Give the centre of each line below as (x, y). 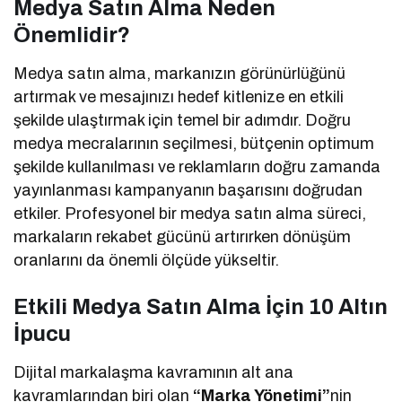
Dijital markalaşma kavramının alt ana (154, 372)
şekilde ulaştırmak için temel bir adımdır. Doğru (183, 120)
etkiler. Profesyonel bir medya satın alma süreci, (190, 213)
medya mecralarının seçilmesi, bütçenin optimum (194, 143)
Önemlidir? (72, 35)
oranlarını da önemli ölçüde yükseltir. (147, 260)
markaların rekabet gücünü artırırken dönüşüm (183, 236)
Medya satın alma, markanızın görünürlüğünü (180, 73)
